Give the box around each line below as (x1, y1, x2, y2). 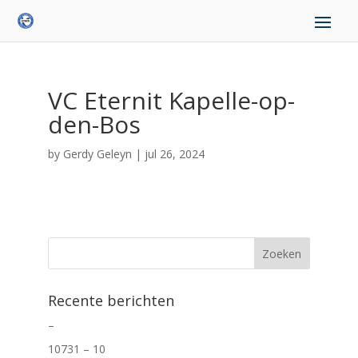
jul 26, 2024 (144, 146, 205, 161)
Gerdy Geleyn (62, 146, 132, 161)
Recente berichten (47, 291, 174, 310)
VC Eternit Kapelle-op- (47, 84, 295, 117)
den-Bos (47, 108, 141, 141)
